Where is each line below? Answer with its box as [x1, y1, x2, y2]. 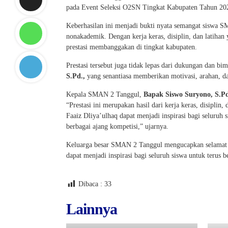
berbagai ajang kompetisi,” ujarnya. [66, 123, 168, 130]
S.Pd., [66, 72, 85, 80]
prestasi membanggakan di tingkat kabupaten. [66, 43, 197, 51]
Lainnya [66, 200, 117, 217]
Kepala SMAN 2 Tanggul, [66, 91, 144, 98]
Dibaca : [78, 180, 102, 188]
